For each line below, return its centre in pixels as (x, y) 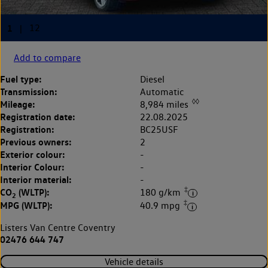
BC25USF (159, 130)
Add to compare (47, 57)
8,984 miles (165, 105)
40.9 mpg (161, 206)
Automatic (162, 92)
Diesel (152, 79)
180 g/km (162, 193)
